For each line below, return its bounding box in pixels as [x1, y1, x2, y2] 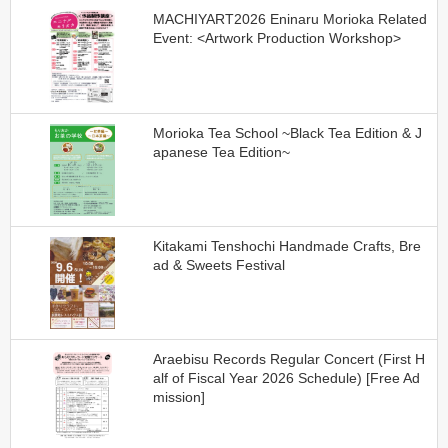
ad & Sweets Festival [152, 256, 285, 273]
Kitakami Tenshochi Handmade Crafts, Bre [152, 237, 421, 254]
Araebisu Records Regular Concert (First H [152, 351, 425, 367]
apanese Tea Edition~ [152, 143, 290, 160]
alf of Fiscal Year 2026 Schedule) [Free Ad [152, 370, 420, 386]
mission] [152, 389, 205, 405]
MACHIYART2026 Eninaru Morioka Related [152, 11, 427, 28]
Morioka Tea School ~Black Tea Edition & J [152, 124, 422, 141]
